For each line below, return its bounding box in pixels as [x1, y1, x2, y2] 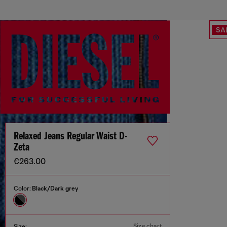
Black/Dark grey [32, 185, 78, 193]
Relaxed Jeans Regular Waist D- [14, 131, 127, 143]
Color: [14, 185, 32, 193]
